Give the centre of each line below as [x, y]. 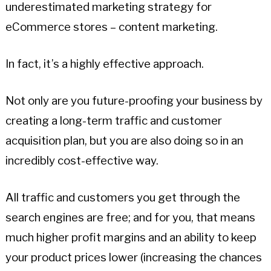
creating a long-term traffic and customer [113, 120]
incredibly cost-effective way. [82, 160]
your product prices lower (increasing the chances [133, 257]
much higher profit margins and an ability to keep [131, 237]
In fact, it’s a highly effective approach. [104, 64]
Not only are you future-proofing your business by [134, 100]
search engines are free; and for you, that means [130, 217]
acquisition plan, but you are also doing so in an [124, 140]
